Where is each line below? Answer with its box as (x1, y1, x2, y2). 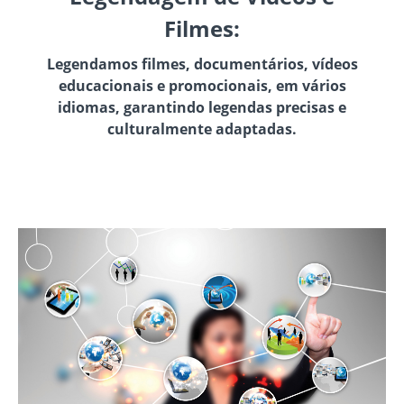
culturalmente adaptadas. (107, 118, 297, 139)
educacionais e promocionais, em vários (58, 75, 346, 96)
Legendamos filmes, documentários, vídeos (46, 53, 358, 74)
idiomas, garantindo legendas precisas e (58, 96, 346, 117)
